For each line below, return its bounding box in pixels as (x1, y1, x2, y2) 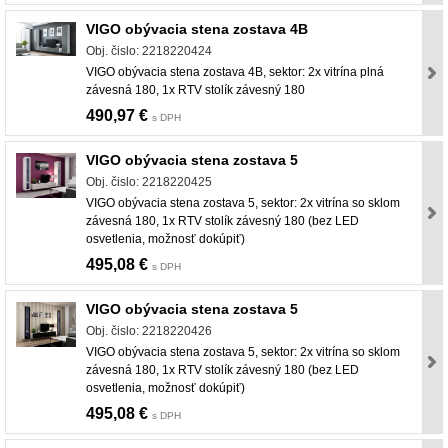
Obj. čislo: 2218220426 (86, 324, 212, 339)
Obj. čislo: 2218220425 (86, 175, 212, 190)
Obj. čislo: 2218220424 (86, 44, 212, 59)
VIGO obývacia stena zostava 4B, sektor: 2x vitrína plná (86, 65, 384, 80)
